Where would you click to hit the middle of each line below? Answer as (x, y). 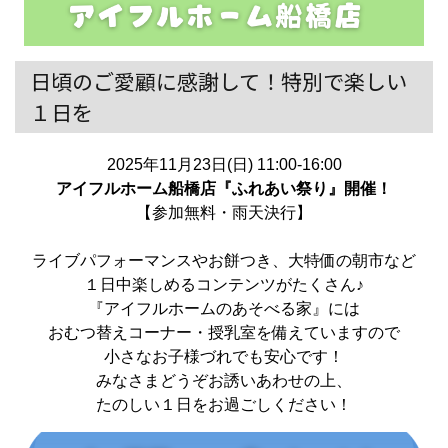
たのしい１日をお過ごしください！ (224, 404)
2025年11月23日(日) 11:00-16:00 (224, 164)
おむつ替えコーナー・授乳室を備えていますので (224, 332)
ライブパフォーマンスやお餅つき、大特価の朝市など (224, 260)
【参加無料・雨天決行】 (224, 212)
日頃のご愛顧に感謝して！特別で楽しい (218, 81)
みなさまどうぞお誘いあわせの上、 (224, 380)
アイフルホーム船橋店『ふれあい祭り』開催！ (224, 188)
